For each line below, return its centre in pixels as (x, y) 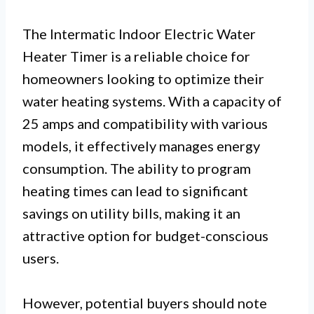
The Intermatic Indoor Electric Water (139, 33)
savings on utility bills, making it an (131, 213)
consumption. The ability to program (137, 168)
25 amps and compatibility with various (145, 123)
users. (41, 258)
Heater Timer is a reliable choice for (136, 56)
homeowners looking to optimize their (143, 78)
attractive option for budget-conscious (145, 235)
